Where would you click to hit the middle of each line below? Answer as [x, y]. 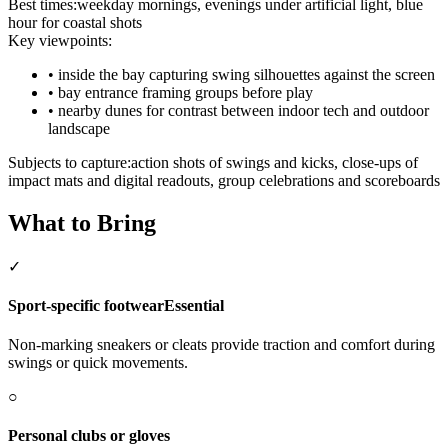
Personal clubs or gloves [89, 436]
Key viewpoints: [60, 40]
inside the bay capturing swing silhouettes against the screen [246, 74]
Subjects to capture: [69, 162]
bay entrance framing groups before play [185, 92]
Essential [194, 305]
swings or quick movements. [98, 363]
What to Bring [82, 222]
